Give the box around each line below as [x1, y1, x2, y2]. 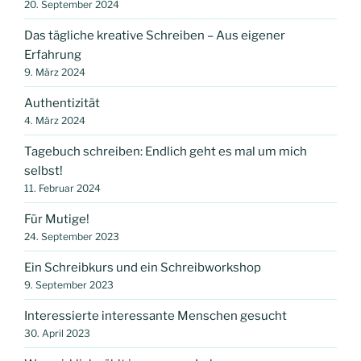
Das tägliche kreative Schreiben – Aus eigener [24, 27, 285, 43]
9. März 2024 [24, 65, 85, 78]
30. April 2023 [24, 326, 90, 339]
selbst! [24, 163, 63, 178]
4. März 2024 [24, 114, 85, 127]
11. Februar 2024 [24, 181, 101, 194]
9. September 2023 [24, 278, 114, 291]
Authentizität [24, 95, 100, 110]
